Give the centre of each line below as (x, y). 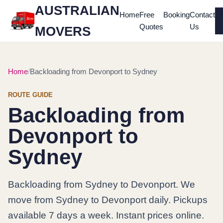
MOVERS (63, 31)
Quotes (151, 27)
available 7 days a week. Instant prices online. (106, 215)
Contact (202, 15)
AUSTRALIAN (77, 10)
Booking (176, 15)
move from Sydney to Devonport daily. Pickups (108, 200)
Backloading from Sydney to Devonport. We (102, 184)
